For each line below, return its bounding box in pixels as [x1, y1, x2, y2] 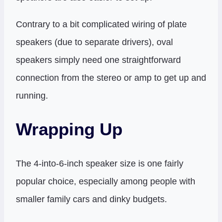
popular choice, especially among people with [16, 176, 195, 186]
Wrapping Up [16, 119, 122, 139]
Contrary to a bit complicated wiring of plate [16, 19, 187, 30]
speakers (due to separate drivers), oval [16, 37, 173, 48]
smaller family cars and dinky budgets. [16, 194, 167, 204]
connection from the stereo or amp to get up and [16, 73, 206, 83]
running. [16, 91, 48, 101]
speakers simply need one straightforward [16, 55, 181, 65]
